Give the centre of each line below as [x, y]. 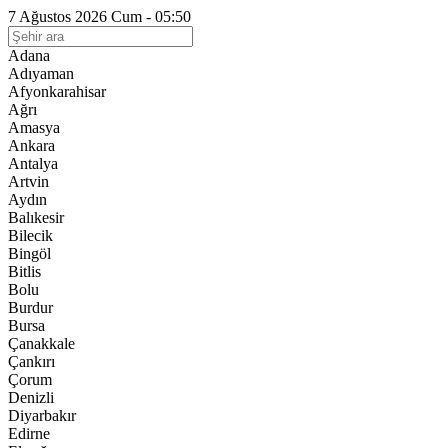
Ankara [31, 145]
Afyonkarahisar [57, 91]
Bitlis [24, 271]
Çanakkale [41, 343]
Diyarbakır [42, 415]
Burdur [30, 307]
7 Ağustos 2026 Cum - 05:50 [99, 16]
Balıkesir [36, 217]
